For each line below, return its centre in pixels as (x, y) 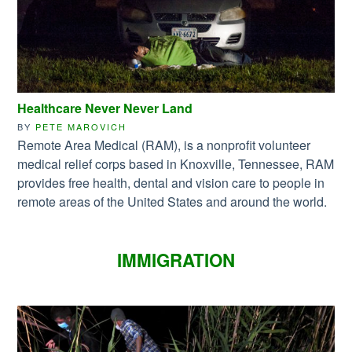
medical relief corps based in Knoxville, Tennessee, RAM (176, 163)
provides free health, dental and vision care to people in (171, 182)
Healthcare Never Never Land (105, 108)
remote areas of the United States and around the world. (172, 201)
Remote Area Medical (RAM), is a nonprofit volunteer (164, 145)
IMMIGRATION (176, 260)
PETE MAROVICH (81, 126)
